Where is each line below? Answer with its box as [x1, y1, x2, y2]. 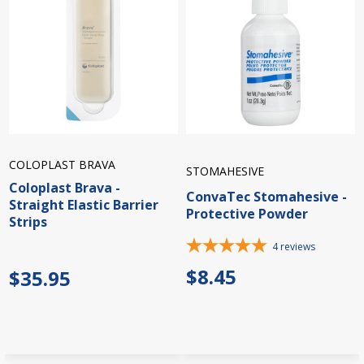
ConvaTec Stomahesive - [186, 187, 347, 206]
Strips [9, 213, 47, 232]
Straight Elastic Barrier [9, 196, 158, 214]
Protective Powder [186, 204, 308, 223]
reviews [280, 240, 315, 254]
